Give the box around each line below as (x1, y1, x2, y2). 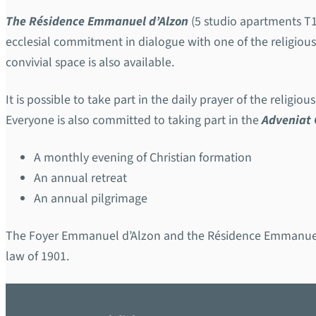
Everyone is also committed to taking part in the (6, 111, 262, 130)
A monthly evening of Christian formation (34, 149, 252, 167)
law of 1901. (6, 248, 69, 266)
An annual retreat (34, 169, 127, 188)
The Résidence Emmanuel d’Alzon (6, 13, 188, 31)
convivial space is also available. (6, 54, 174, 72)
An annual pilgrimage (34, 190, 147, 208)
